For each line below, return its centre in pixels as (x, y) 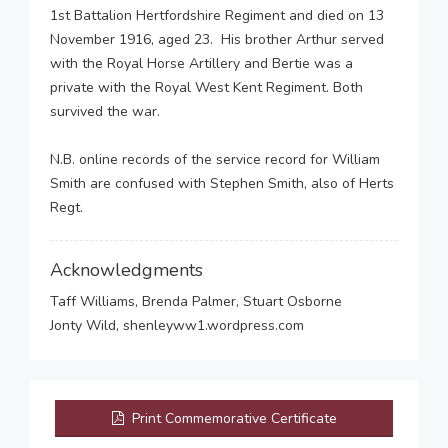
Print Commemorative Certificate (232, 418)
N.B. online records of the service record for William (215, 159)
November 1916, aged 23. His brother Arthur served (217, 39)
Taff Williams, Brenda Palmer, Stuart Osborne (196, 301)
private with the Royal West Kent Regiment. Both (206, 87)
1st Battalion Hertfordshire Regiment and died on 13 (217, 15)
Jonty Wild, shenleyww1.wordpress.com (177, 325)
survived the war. (107, 111)
